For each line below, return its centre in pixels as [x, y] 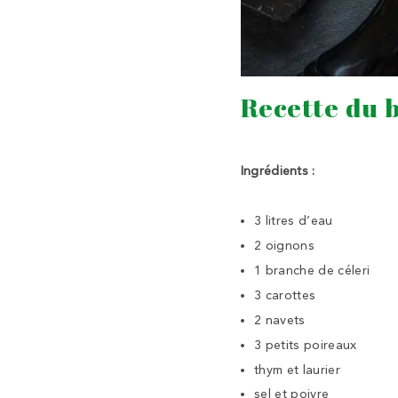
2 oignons [284, 246]
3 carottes [285, 295]
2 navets [279, 320]
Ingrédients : [278, 171]
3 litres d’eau [293, 221]
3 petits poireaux [305, 345]
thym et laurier [297, 370]
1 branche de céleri [312, 270]
